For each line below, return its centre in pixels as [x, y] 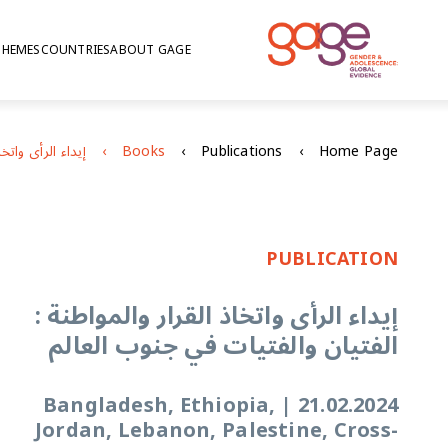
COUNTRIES [75, 50]
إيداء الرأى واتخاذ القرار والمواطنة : [216, 316]
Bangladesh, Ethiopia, [159, 406]
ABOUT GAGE [150, 50]
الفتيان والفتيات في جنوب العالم [223, 346]
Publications [242, 151]
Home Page [358, 151]
